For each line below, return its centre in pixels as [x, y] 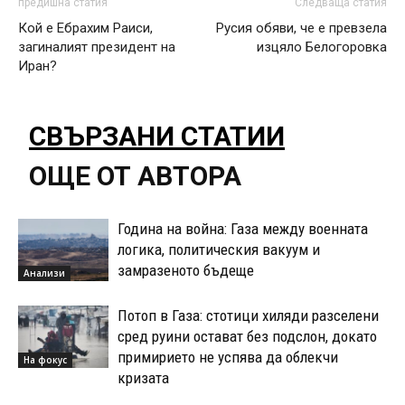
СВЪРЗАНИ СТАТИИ [157, 136]
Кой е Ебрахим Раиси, [85, 28]
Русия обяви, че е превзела [301, 28]
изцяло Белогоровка [322, 47]
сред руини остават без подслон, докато [247, 336]
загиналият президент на [97, 47]
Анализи [44, 273]
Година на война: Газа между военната [243, 228]
